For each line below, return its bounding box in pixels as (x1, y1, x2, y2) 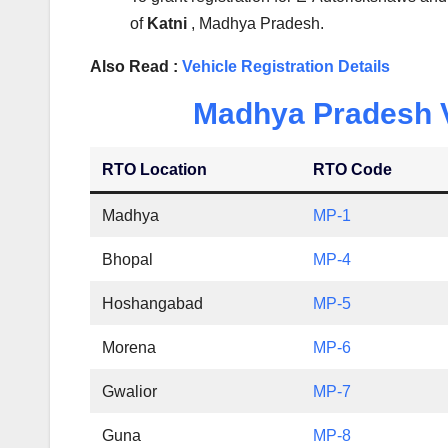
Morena (102, 339, 157, 357)
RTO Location (102, 161, 208, 179)
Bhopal (102, 251, 154, 269)
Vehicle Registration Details (182, 58, 390, 76)
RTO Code (313, 161, 393, 179)
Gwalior (102, 383, 158, 401)
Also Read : (90, 58, 182, 76)
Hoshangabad (102, 295, 204, 313)
